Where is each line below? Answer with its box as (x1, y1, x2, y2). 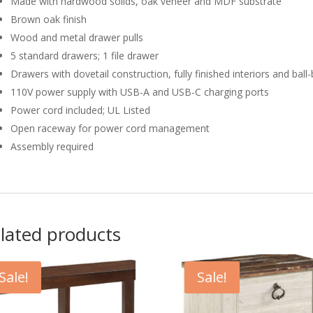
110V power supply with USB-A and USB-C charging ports (10, 85, 269, 99)
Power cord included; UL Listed (10, 103, 150, 117)
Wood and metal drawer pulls (10, 31, 143, 45)
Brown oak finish (10, 13, 87, 27)
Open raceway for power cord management (10, 122, 210, 136)
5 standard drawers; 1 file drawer (10, 49, 159, 63)
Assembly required (10, 140, 94, 154)
